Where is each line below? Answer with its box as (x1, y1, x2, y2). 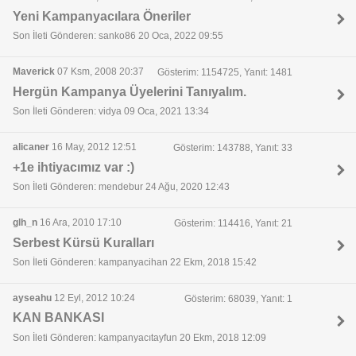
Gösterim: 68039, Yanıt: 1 (184, 293, 292, 305)
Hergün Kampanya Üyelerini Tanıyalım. (13, 84, 246, 99)
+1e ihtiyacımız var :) (13, 160, 134, 174)
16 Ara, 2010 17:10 (37, 217, 122, 229)
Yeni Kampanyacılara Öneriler (13, 9, 191, 23)
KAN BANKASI (13, 311, 104, 325)
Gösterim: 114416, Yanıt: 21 (173, 218, 292, 230)
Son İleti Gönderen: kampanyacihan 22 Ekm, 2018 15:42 (13, 256, 257, 268)
